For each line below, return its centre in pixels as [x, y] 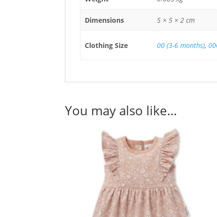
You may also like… [121, 111]
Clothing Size [106, 46]
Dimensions [104, 20]
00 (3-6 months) [181, 46]
